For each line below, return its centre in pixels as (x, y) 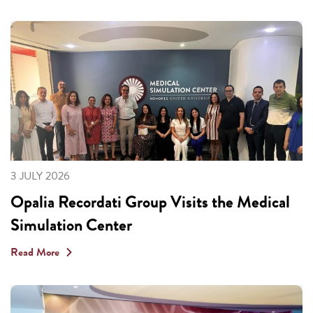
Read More (35, 252)
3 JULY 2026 (40, 175)
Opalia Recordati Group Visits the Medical (150, 202)
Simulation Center (71, 225)
